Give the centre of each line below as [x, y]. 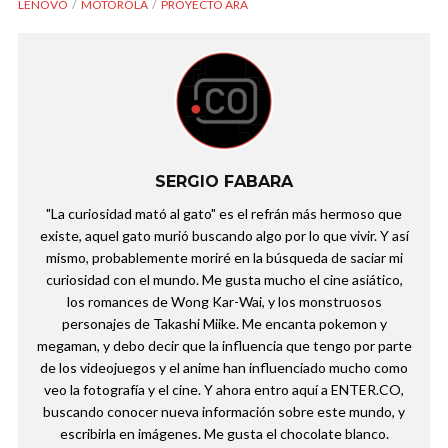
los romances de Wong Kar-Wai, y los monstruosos [224, 302]
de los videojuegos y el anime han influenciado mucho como [224, 368]
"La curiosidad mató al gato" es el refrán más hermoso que [224, 214]
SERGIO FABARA [224, 182]
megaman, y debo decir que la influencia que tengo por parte [224, 346]
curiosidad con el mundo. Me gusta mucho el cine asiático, [224, 280]
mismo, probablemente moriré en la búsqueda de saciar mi [224, 258]
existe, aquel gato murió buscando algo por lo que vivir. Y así [224, 236]
